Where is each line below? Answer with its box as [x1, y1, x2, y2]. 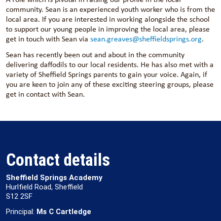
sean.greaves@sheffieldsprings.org [90, 34, 202, 44]
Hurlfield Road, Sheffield [6, 183, 83, 191]
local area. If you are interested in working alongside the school [6, 14, 210, 24]
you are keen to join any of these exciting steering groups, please [6, 79, 214, 89]
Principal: [6, 207, 35, 216]
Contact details [6, 150, 110, 170]
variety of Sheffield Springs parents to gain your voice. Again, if [6, 69, 207, 79]
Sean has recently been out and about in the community [6, 49, 184, 60]
